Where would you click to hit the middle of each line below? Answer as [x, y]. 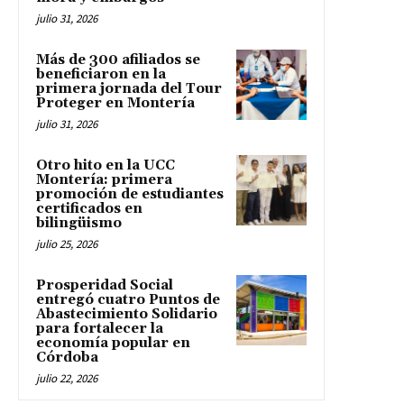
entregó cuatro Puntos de [128, 300]
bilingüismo [79, 224]
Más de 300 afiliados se [118, 60]
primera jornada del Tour [129, 89]
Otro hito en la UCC [106, 166]
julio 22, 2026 [67, 379]
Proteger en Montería [115, 104]
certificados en [89, 209]
